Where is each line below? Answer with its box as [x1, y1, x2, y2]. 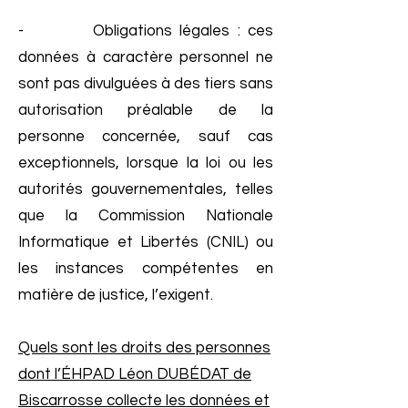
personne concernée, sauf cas [18, 128, 273, 145]
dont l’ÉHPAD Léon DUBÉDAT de [18, 366, 251, 382]
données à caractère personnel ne [18, 49, 273, 66]
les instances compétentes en [18, 260, 273, 277]
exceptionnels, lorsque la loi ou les [18, 155, 273, 171]
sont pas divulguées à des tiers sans [18, 76, 273, 92]
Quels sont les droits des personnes [18, 340, 270, 356]
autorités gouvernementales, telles [18, 181, 273, 198]
